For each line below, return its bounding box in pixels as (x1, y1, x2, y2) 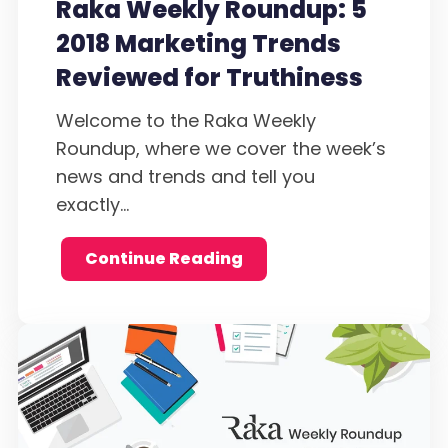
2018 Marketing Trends (56, 26, 341, 60)
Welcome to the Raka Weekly (56, 108, 316, 134)
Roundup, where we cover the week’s (56, 136, 386, 162)
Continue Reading (84, 247, 243, 271)
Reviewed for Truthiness (56, 60, 363, 94)
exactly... (56, 192, 129, 218)
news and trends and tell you (56, 164, 315, 190)
